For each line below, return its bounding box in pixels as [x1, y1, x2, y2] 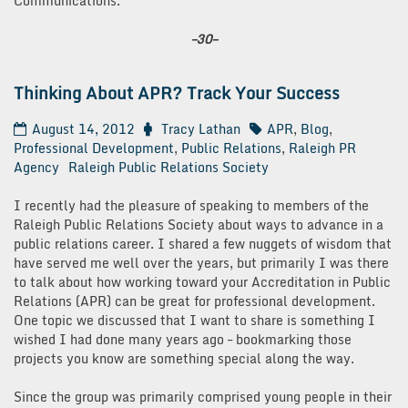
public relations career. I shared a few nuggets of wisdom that [14, 233, 392, 255]
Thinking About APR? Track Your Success [14, 79, 340, 107]
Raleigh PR [289, 138, 356, 159]
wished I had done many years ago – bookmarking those [14, 329, 352, 351]
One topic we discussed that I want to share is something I [14, 310, 375, 331]
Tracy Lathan [161, 118, 240, 140]
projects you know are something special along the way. [14, 348, 354, 370]
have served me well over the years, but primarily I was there [14, 252, 389, 274]
